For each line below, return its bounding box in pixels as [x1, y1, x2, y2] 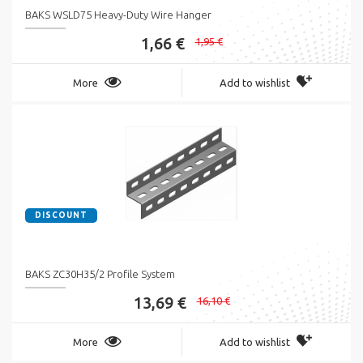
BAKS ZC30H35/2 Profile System [25, 268, 175, 280]
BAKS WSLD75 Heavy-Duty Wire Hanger [25, 9, 211, 21]
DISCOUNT [35, 211, 88, 220]
